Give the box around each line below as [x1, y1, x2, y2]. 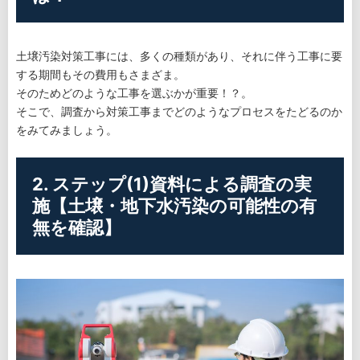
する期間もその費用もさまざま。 [16, 67, 185, 81]
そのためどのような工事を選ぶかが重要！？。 [16, 86, 252, 100]
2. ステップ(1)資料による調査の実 [32, 174, 312, 194]
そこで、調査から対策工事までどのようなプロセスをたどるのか [16, 104, 342, 118]
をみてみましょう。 [16, 123, 117, 137]
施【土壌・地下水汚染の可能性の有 [32, 195, 317, 216]
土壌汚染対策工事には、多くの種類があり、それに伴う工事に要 [16, 49, 342, 63]
